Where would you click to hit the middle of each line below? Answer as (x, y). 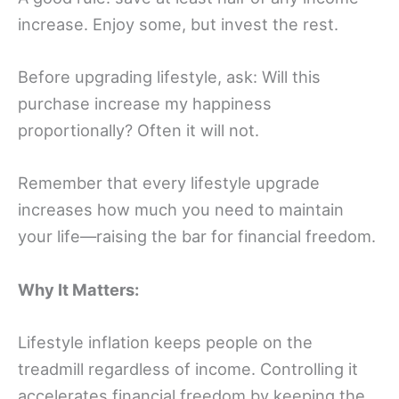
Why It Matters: (78, 289)
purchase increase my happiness (145, 104)
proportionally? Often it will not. (138, 130)
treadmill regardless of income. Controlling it (188, 368)
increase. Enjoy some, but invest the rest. (178, 24)
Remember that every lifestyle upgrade (169, 183)
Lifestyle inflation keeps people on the (165, 342)
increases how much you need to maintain (181, 210)
